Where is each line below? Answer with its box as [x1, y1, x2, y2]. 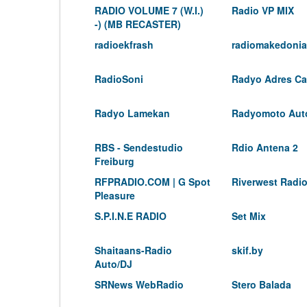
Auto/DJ [95, 257, 132, 271]
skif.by [232, 243, 263, 257]
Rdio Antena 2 [232, 140, 298, 154]
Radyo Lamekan [95, 106, 170, 120]
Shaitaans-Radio [95, 243, 172, 257]
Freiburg [95, 154, 134, 168]
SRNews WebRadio [95, 278, 184, 291]
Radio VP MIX [232, 3, 294, 17]
